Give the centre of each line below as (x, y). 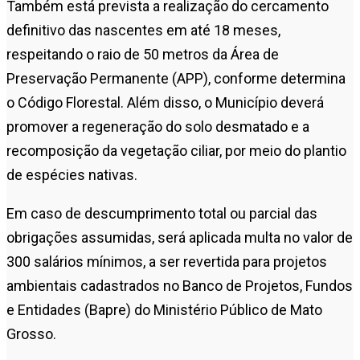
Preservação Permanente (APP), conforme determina (176, 78)
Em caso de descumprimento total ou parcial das (162, 213)
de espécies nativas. (72, 174)
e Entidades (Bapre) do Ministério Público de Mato (164, 309)
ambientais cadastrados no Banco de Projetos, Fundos (180, 285)
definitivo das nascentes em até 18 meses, (143, 30)
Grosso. (31, 333)
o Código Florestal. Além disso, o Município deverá (165, 102)
